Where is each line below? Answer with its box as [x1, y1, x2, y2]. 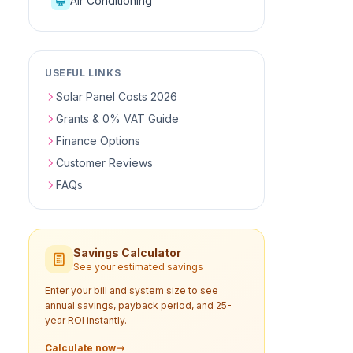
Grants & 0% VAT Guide [56, 112, 179, 125]
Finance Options [56, 134, 140, 147]
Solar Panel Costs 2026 [56, 90, 177, 103]
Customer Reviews [56, 156, 153, 169]
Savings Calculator [73, 246, 181, 259]
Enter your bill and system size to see [45, 284, 218, 296]
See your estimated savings [73, 261, 203, 273]
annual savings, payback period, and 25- [45, 299, 232, 311]
